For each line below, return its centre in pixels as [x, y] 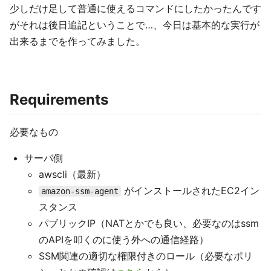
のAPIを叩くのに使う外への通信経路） [124, 240]
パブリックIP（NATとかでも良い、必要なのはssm [149, 223]
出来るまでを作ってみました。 [77, 41]
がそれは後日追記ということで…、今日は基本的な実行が [135, 25]
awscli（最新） [72, 174]
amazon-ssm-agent [80, 191]
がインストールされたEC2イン [190, 191]
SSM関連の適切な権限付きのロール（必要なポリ [146, 256]
